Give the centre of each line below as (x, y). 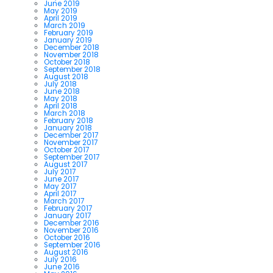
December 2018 (72, 47)
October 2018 (67, 62)
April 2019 (61, 18)
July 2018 (60, 84)
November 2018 (71, 55)
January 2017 (67, 215)
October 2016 (67, 237)
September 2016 (72, 245)
